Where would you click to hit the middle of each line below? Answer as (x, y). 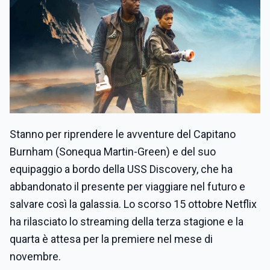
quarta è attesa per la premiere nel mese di (111, 239)
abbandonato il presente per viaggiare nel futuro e (127, 186)
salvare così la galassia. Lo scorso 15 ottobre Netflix (133, 204)
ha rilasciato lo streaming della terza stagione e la (127, 221)
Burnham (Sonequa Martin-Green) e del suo (113, 151)
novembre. (35, 256)
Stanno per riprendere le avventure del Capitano (123, 134)
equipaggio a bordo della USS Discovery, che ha (121, 169)
